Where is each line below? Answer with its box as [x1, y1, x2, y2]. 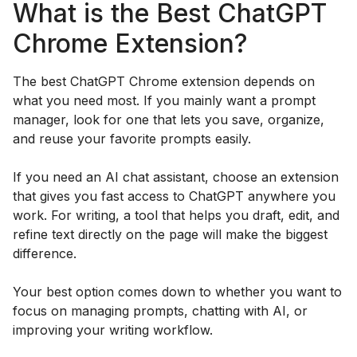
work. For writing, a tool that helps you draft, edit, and [13, 206, 339, 223]
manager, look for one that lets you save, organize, [13, 111, 324, 127]
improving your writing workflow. [13, 321, 213, 338]
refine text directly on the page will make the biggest [13, 226, 328, 242]
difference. [13, 245, 76, 261]
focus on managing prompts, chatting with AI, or [13, 302, 308, 319]
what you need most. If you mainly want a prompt [13, 92, 316, 108]
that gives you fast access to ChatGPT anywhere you [13, 187, 335, 204]
